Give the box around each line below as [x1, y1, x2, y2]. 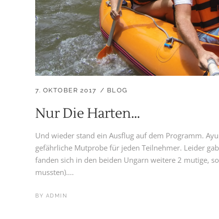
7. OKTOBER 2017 [35, 86, 97, 94]
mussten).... [35, 167, 74, 177]
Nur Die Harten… [35, 104, 140, 122]
